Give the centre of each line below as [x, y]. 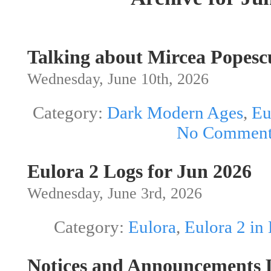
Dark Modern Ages [175, 113]
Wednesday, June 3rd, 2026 [115, 194]
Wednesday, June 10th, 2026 [118, 79]
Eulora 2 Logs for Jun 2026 [139, 172]
